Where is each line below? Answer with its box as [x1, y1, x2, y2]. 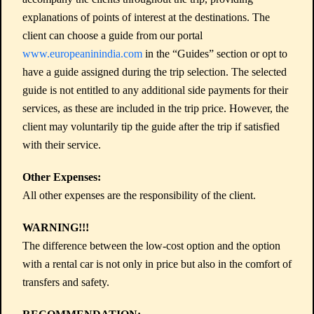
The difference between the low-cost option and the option [22, 240, 280, 252]
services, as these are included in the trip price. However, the [22, 102, 289, 114]
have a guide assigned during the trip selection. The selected [22, 66, 287, 78]
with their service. [22, 139, 101, 151]
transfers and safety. [22, 276, 109, 288]
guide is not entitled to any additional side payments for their [22, 84, 288, 96]
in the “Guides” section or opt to [142, 48, 287, 60]
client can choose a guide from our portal [22, 29, 203, 41]
